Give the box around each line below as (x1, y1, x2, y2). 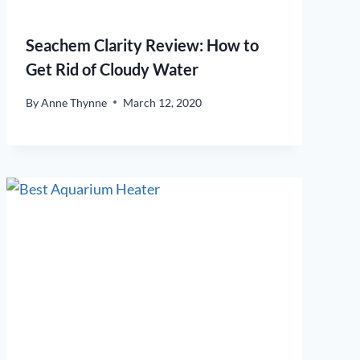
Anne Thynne (41, 95, 108, 109)
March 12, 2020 (123, 95, 202, 109)
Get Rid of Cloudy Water (26, 59, 198, 80)
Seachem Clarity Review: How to (26, 35, 259, 55)
